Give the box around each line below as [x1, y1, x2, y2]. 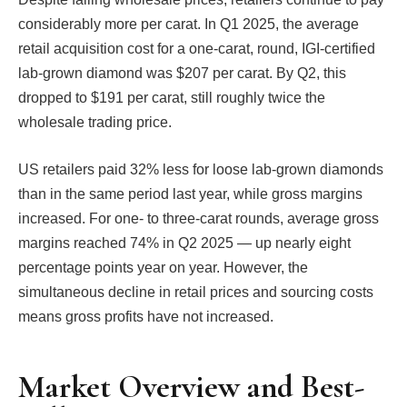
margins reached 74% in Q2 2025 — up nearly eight [18, 234, 351, 251]
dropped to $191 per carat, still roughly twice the [18, 90, 325, 106]
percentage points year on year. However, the [18, 259, 308, 275]
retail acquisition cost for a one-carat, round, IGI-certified [18, 41, 375, 57]
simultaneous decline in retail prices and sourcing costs [18, 283, 373, 300]
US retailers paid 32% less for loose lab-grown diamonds [18, 161, 383, 177]
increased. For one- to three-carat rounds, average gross [18, 210, 379, 226]
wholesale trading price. [18, 114, 172, 131]
